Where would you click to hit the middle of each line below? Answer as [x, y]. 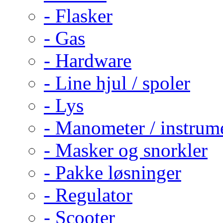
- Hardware [88, 60]
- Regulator [88, 195]
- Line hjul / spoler [117, 83]
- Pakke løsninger [112, 172]
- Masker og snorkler [126, 150]
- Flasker [78, 15]
